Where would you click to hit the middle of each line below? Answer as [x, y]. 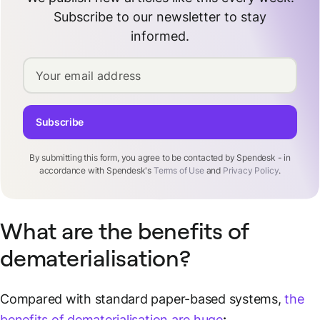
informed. [160, 36]
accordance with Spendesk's [96, 170]
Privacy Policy [251, 170]
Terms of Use [179, 170]
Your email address [88, 76]
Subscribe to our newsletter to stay [160, 16]
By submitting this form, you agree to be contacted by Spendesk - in [160, 157]
